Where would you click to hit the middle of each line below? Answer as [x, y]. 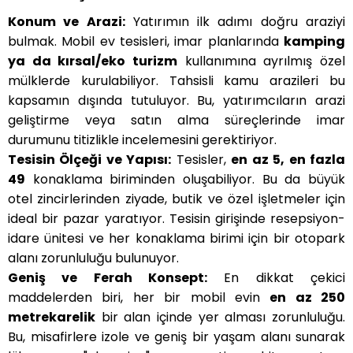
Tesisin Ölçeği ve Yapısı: [90, 160]
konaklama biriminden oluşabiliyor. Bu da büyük [185, 180]
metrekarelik [52, 318]
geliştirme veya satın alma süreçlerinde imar [176, 121]
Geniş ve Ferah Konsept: [108, 278]
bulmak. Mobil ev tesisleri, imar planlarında [146, 42]
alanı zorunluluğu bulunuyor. [93, 258]
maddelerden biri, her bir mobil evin [139, 298]
